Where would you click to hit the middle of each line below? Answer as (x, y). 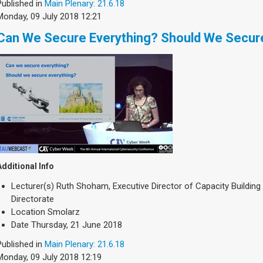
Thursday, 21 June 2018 (77, 225)
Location (28, 212)
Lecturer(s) (33, 186)
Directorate (33, 199)
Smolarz (64, 212)
